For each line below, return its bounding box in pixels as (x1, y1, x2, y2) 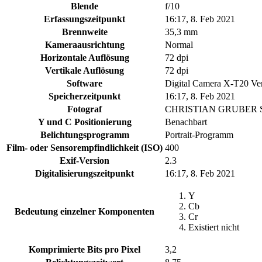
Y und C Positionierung (37, 117, 132, 127)
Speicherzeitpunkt (49, 91, 120, 102)
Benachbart (165, 117, 207, 127)
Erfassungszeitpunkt (44, 14, 125, 25)
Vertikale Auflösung (45, 65, 124, 76)
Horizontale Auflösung (40, 53, 129, 63)
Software (67, 78, 102, 89)
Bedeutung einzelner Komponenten (15, 206, 154, 217)
